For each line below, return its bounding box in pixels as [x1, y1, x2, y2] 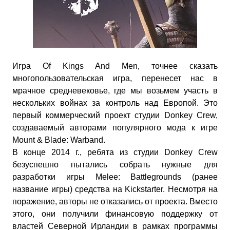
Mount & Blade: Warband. [12, 136, 105, 144]
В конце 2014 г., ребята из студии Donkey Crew [12, 148, 218, 157]
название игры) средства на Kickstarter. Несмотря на [12, 185, 218, 194]
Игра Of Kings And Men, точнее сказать [12, 62, 218, 70]
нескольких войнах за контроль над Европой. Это [12, 99, 218, 107]
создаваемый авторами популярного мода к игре [12, 123, 218, 132]
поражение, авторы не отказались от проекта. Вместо [12, 197, 218, 206]
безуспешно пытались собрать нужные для [12, 160, 218, 169]
